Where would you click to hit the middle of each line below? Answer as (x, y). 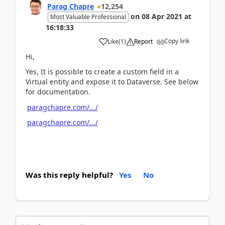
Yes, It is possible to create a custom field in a (102, 72)
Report (143, 41)
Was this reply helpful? (69, 175)
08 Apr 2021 (162, 16)
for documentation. (58, 92)
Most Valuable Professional (88, 17)
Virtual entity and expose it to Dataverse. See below (112, 82)
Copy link (177, 41)
